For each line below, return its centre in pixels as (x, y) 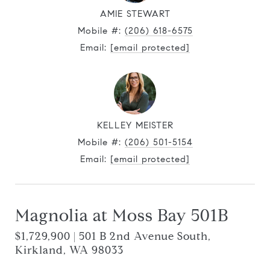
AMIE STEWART (135, 14)
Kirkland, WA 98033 (69, 250)
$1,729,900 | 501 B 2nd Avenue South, (113, 236)
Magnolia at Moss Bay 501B (122, 215)
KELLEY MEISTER (135, 125)
